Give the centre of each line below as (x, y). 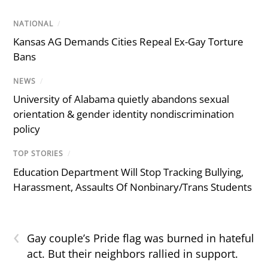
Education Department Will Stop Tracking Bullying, (129, 172)
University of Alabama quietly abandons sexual (121, 99)
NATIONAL (33, 24)
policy (27, 129)
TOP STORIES (39, 154)
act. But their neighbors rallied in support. (133, 253)
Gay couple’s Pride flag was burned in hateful (141, 238)
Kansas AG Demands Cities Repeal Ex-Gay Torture (129, 42)
